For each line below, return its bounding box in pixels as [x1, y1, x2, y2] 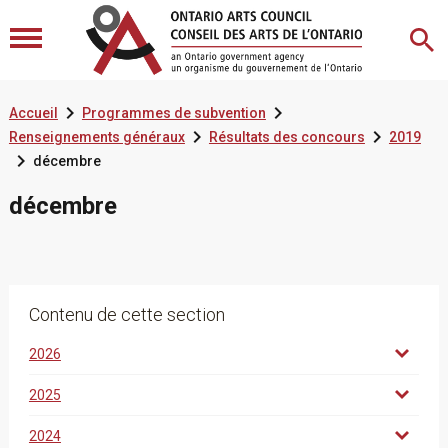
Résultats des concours [208, 129, 365, 145]
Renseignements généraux [8, 129, 185, 145]
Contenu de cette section [28, 304, 225, 325]
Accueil [8, 105, 58, 121]
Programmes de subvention [81, 105, 266, 121]
